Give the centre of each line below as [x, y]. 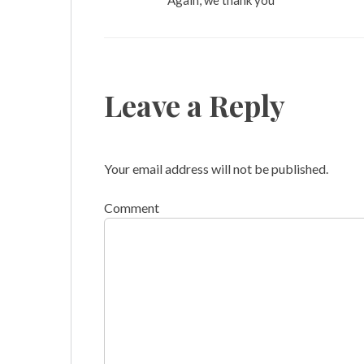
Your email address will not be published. [216, 169]
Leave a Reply [195, 105]
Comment [132, 208]
